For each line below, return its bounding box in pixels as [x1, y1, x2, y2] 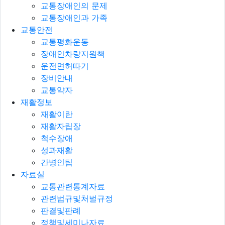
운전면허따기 [41, 60, 89, 71]
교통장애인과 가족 [41, 12, 107, 23]
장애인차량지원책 [41, 48, 105, 59]
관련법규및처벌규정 [41, 193, 113, 203]
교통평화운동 [41, 36, 89, 47]
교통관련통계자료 [41, 181, 105, 191]
